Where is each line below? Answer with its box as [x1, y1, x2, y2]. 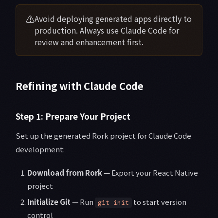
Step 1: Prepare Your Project [16, 110, 130, 123]
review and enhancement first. [35, 36, 144, 48]
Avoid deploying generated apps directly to [35, 13, 192, 25]
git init [98, 199, 129, 207]
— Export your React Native [102, 167, 198, 178]
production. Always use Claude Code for [35, 24, 179, 36]
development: [16, 144, 65, 155]
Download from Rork [27, 167, 102, 178]
